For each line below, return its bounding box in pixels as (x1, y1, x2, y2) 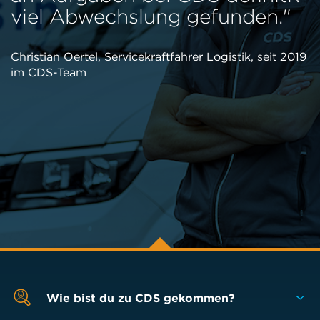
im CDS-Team (11, 64, 86, 79)
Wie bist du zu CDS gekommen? (46, 290, 235, 305)
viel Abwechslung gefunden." (11, 4, 291, 29)
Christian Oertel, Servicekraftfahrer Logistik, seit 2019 (11, 49, 306, 64)
